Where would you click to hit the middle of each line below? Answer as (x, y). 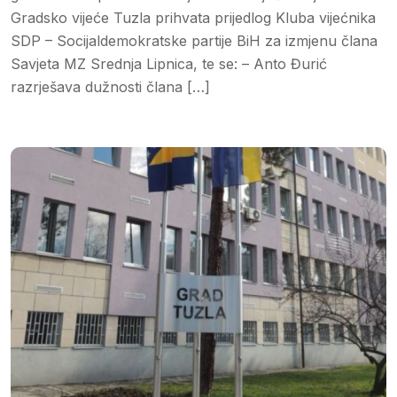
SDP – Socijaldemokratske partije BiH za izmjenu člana (194, 40)
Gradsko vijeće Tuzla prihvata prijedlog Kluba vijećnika (193, 17)
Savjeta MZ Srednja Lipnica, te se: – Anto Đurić (169, 63)
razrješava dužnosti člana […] (110, 86)
